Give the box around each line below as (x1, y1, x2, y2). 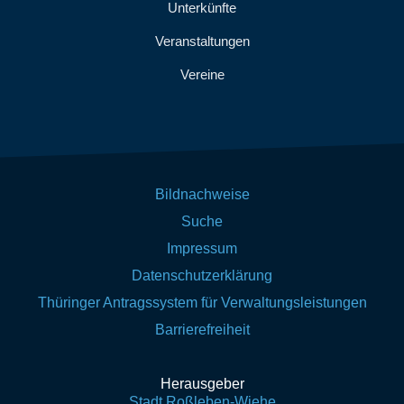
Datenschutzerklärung (132, 268, 272, 283)
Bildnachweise (154, 187, 250, 202)
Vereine (179, 67, 225, 82)
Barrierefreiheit (154, 322, 250, 337)
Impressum (167, 241, 237, 256)
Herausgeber (160, 376, 244, 391)
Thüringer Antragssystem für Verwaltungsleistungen (37, 295, 367, 310)
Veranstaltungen (154, 33, 250, 49)
